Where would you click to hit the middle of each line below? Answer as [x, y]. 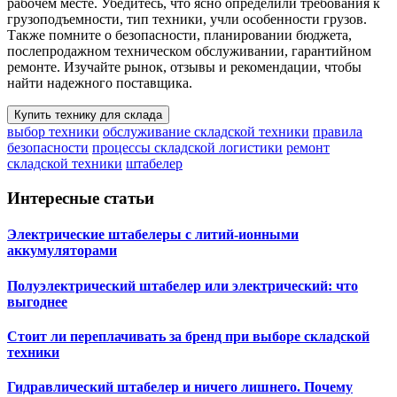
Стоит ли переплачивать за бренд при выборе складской [188, 336]
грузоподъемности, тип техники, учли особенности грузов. [187, 19]
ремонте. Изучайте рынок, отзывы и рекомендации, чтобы [184, 67]
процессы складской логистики [187, 148]
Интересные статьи [81, 198]
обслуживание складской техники [206, 132]
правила [338, 132]
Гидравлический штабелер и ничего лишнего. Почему [180, 387]
